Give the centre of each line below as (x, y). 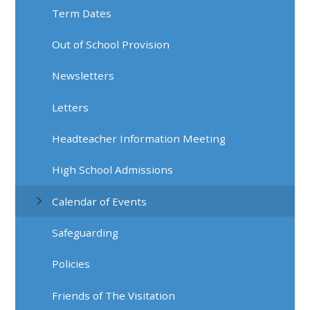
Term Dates (82, 13)
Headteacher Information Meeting (139, 138)
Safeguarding (85, 233)
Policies (71, 264)
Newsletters (83, 76)
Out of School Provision (111, 44)
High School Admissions (113, 170)
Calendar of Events (100, 201)
